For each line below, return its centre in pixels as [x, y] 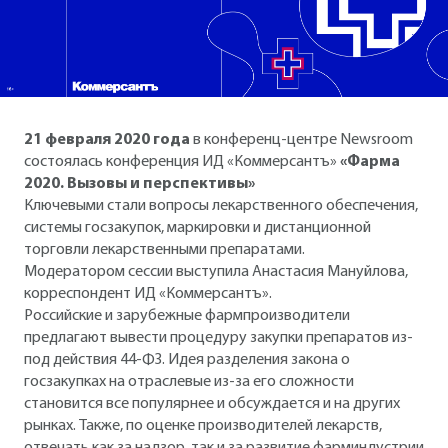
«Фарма [370, 161]
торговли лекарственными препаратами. [164, 249]
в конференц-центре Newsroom [301, 139]
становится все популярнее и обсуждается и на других [212, 403]
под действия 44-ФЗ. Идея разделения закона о [187, 359]
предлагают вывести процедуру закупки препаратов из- [218, 337]
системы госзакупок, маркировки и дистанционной [197, 227]
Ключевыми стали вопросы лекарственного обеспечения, [221, 205]
